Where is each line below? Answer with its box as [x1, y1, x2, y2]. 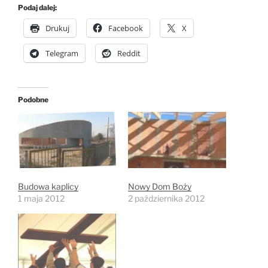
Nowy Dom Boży [128, 181, 191, 192]
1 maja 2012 [18, 193, 65, 204]
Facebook [108, 23, 143, 34]
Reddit [117, 48, 141, 59]
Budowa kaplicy [18, 181, 78, 192]
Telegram [45, 48, 78, 59]
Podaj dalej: [18, 3, 57, 13]
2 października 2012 [128, 193, 205, 204]
